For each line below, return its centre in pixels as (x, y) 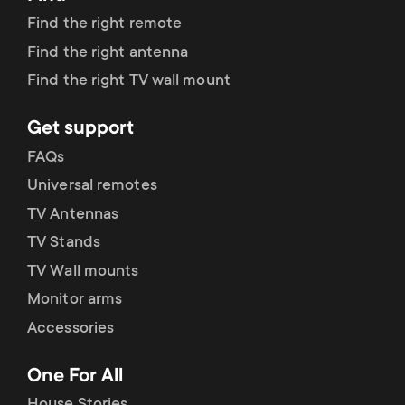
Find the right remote (105, 25)
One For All (75, 377)
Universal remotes (92, 187)
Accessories (71, 330)
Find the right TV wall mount (129, 82)
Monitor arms (75, 301)
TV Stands (64, 244)
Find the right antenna (108, 53)
